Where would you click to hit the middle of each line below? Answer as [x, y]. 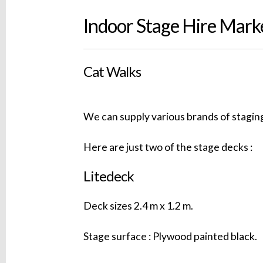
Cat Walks [112, 72]
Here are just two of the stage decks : [168, 147]
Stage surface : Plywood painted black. [171, 236]
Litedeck [109, 176]
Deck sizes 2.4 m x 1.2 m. [139, 205]
